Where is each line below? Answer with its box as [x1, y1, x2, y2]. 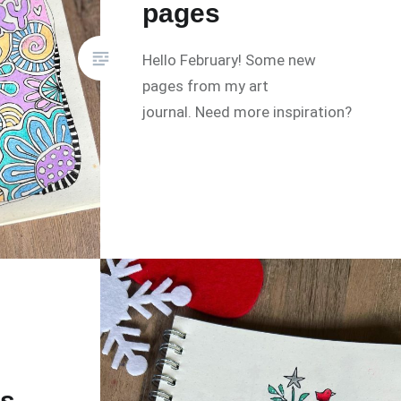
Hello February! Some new [142, 51, 317, 70]
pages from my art [142, 77, 269, 96]
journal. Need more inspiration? [142, 103, 353, 122]
